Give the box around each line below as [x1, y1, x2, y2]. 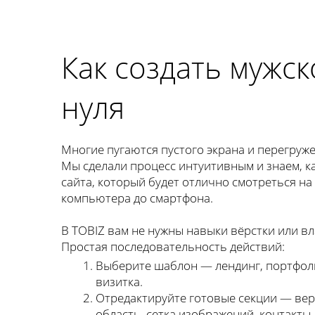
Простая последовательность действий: [61, 238, 285, 255]
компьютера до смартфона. [61, 190, 213, 206]
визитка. [96, 274, 143, 290]
